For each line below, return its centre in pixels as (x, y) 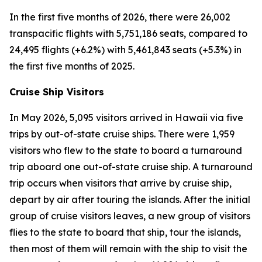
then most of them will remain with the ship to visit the (128, 249)
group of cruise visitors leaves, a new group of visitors (130, 216)
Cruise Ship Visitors (57, 92)
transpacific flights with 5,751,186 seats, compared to (128, 33)
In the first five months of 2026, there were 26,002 (120, 17)
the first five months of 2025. (72, 66)
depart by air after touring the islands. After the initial (130, 199)
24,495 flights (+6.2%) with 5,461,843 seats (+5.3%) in (125, 50)
